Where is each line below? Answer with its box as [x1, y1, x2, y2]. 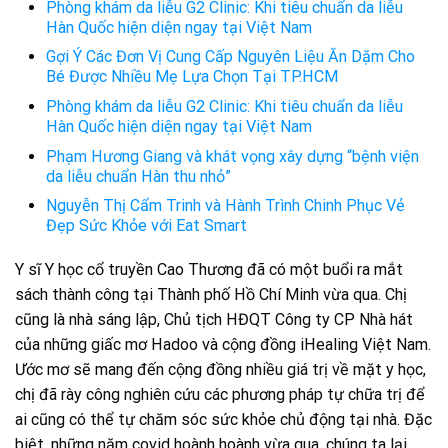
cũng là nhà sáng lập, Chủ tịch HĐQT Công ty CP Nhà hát [15, 310, 413, 330]
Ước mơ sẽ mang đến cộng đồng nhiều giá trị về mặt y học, [15, 360, 426, 380]
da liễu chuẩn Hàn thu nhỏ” [46, 166, 231, 186]
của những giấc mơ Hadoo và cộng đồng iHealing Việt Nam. [15, 335, 431, 355]
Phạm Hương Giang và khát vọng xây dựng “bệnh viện [46, 146, 419, 166]
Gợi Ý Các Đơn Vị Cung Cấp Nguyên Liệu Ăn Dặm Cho [46, 47, 415, 67]
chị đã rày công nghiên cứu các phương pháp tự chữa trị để [15, 385, 425, 405]
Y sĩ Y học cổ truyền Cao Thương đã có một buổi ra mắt [15, 260, 403, 280]
